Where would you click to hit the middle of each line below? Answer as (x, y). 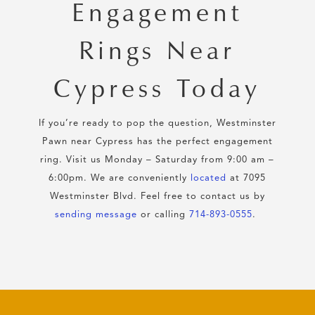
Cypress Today (157, 89)
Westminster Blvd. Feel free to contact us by (157, 197)
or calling (163, 215)
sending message (96, 215)
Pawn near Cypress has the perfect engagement (157, 142)
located (207, 179)
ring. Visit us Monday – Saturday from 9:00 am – (157, 160)
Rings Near (157, 51)
